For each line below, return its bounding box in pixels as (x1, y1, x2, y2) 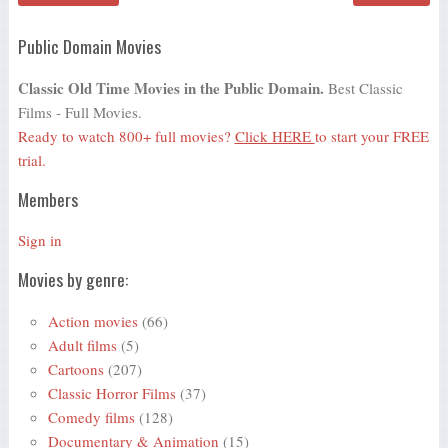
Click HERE (234, 125, 315, 146)
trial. (17, 149, 46, 170)
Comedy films (47, 407, 135, 428)
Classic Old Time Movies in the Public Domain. (17, 76, 324, 99)
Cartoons (47, 359, 104, 380)
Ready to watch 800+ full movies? (17, 125, 235, 146)
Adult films (47, 335, 117, 356)
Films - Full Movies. (17, 101, 142, 122)
